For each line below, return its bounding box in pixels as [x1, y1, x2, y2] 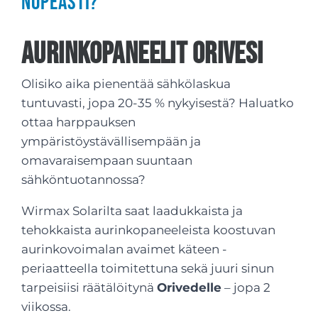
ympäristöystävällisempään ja [21, 134, 201, 148]
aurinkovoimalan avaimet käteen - [21, 242, 227, 256]
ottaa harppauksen [21, 115, 136, 129]
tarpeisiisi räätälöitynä [21, 280, 157, 295]
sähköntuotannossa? [21, 172, 146, 187]
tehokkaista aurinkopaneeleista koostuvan [21, 223, 275, 237]
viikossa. [21, 300, 71, 314]
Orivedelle [157, 280, 221, 295]
